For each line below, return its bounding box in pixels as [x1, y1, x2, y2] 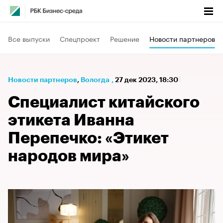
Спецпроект [60, 32, 100, 44]
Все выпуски [8, 32, 50, 44]
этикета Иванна [8, 112, 134, 128]
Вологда [81, 76, 110, 83]
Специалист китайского [8, 95, 200, 111]
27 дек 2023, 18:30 [115, 76, 180, 83]
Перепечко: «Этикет [8, 130, 169, 146]
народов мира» [8, 148, 129, 164]
